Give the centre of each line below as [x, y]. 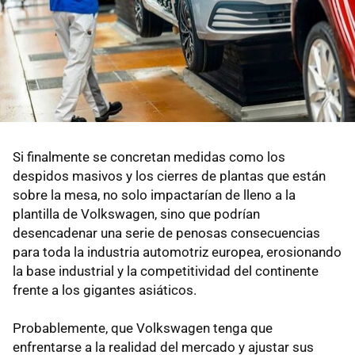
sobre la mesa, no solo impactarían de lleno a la [154, 195]
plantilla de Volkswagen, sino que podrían [136, 214]
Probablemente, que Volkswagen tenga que [143, 328]
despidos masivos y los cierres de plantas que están [169, 176]
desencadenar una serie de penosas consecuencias [166, 233]
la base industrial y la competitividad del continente [166, 271]
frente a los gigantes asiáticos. [105, 290]
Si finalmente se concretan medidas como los [149, 157]
